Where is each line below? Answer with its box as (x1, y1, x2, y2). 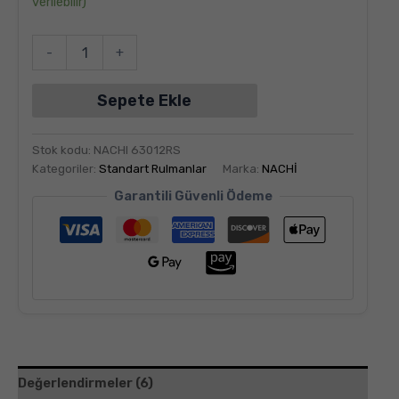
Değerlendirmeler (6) (18, 375, 153, 392)
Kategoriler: (32, 161, 99, 175)
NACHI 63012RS (94, 142, 181, 157)
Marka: (223, 161, 262, 175)
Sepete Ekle (97, 90, 192, 110)
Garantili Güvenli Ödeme (113, 188, 273, 205)
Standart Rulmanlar (99, 161, 207, 175)
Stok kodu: (32, 142, 94, 157)
